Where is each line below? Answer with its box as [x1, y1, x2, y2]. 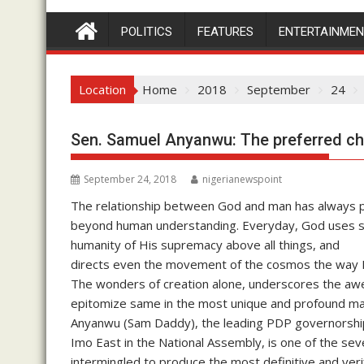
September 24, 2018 [84, 171, 176, 186]
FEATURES [197, 24, 253, 39]
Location [79, 80, 126, 97]
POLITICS [121, 24, 172, 39]
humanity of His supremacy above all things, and [71, 236, 340, 253]
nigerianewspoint [202, 171, 282, 186]
